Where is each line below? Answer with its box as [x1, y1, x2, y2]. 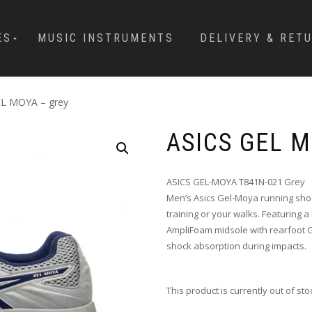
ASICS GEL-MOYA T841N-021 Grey [166, 175, 305, 189]
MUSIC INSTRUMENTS [38, 31, 174, 45]
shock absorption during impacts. [166, 240, 306, 253]
